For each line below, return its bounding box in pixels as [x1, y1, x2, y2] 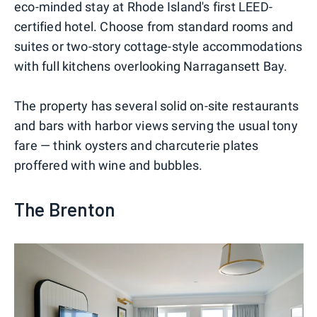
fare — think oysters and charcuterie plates [14, 138, 259, 154]
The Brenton [14, 198, 115, 221]
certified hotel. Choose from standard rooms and [14, 19, 294, 35]
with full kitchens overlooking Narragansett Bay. [14, 59, 288, 74]
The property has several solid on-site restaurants [14, 98, 299, 114]
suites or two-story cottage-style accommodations [14, 39, 303, 54]
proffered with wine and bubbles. [14, 158, 203, 173]
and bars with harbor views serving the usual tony [14, 118, 298, 134]
